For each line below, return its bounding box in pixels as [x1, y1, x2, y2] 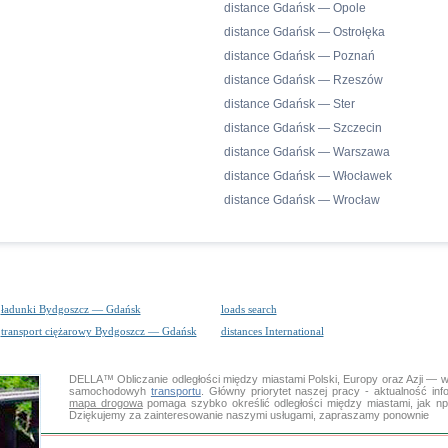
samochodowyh [69, 385, 151, 397]
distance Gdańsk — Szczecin [224, 121, 382, 135]
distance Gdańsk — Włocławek [224, 169, 392, 183]
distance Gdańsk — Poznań [224, 49, 375, 63]
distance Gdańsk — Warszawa [224, 145, 390, 159]
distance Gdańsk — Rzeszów [224, 73, 383, 87]
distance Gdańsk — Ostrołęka [224, 25, 385, 39]
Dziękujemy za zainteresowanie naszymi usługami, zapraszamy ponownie [69, 409, 429, 421]
